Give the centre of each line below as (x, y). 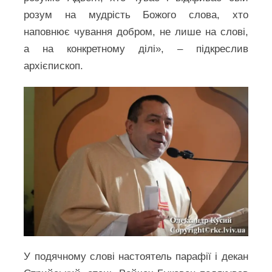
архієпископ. (58, 66)
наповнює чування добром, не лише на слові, (136, 32)
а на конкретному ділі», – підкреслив (136, 49)
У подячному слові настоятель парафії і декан (136, 257)
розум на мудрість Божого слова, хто (136, 15)
